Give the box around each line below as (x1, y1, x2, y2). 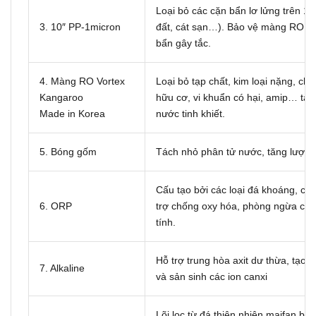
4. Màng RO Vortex (39, 75, 125, 87)
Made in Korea (39, 107, 105, 119)
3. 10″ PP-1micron (39, 20, 121, 32)
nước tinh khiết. (156, 107, 225, 119)
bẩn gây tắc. (156, 37, 211, 49)
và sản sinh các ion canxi (156, 270, 267, 282)
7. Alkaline (39, 262, 85, 274)
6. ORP (39, 200, 72, 212)
